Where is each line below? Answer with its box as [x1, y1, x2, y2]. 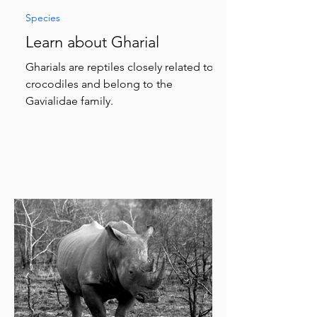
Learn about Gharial [25, 33, 159, 52]
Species [25, 11, 60, 24]
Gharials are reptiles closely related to [25, 60, 214, 74]
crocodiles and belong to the [25, 77, 173, 91]
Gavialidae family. [25, 94, 113, 108]
